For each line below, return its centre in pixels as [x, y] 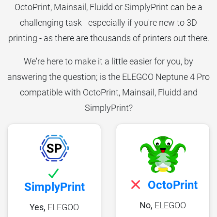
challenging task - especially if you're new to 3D [108, 22]
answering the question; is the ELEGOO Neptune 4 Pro [108, 77]
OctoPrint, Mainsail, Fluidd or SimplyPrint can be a [108, 7]
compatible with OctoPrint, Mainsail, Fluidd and [108, 92]
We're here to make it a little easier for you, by [108, 61]
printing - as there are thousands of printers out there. [108, 38]
